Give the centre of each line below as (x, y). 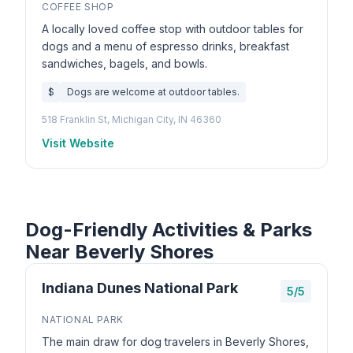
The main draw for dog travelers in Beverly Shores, (175, 342)
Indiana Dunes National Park (140, 288)
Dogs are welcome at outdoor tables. (153, 92)
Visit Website (78, 143)
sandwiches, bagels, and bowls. (124, 63)
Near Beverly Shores (119, 252)
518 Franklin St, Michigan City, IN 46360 (132, 119)
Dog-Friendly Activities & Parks (169, 230)
